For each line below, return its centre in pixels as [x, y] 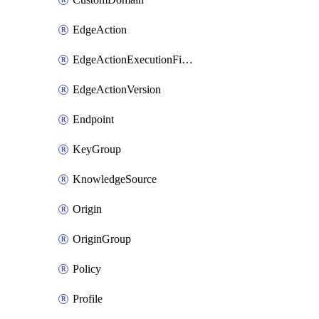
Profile [88, 299]
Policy [87, 269]
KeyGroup [97, 149]
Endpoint [93, 119]
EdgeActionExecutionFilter [187, 59]
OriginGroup [102, 239]
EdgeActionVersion [117, 89]
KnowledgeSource [115, 179]
